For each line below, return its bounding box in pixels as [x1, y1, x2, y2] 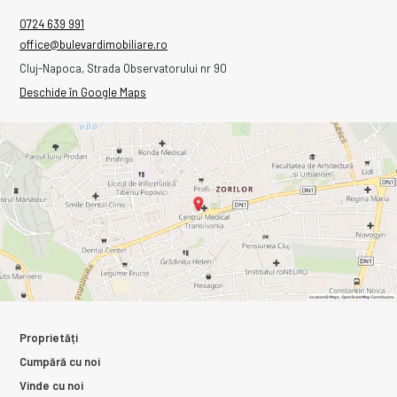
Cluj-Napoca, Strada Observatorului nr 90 [19, 60, 227, 75]
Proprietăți [19, 330, 78, 345]
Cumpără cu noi [19, 354, 100, 369]
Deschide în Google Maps [19, 84, 146, 99]
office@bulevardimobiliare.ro [19, 36, 167, 51]
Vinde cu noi [19, 378, 83, 393]
